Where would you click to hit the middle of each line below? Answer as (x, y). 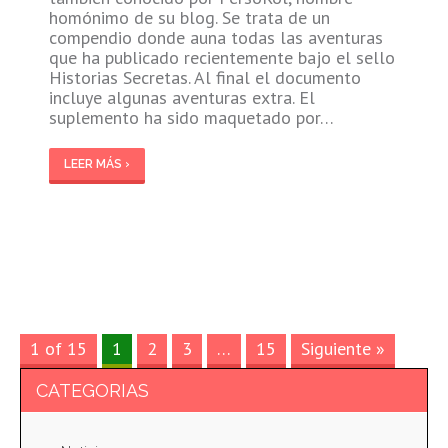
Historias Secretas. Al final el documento (204, 77)
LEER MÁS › (96, 163)
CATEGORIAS (92, 390)
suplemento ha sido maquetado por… (191, 117)
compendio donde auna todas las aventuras (215, 37)
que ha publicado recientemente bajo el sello (221, 57)
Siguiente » (343, 348)
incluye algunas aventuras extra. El (181, 97)
